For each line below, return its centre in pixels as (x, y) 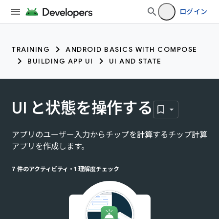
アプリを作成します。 (50, 146)
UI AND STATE (135, 61)
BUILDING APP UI (60, 61)
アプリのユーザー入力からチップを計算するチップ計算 (109, 135)
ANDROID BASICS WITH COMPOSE (131, 49)
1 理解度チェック (97, 169)
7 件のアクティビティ (40, 169)
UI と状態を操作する (82, 108)
